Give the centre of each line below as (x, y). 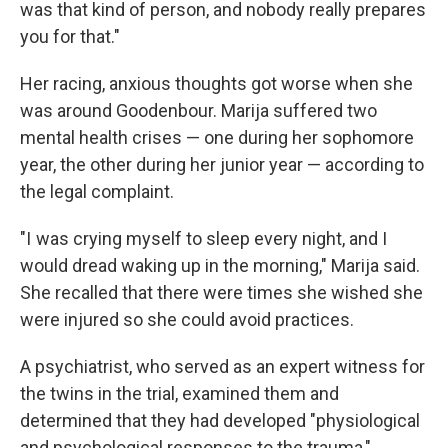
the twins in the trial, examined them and (179, 393)
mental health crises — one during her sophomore (217, 137)
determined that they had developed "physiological (220, 420)
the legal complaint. (97, 191)
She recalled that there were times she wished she (221, 292)
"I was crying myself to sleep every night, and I (203, 238)
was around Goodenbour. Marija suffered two (198, 110)
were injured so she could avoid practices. (187, 319)
